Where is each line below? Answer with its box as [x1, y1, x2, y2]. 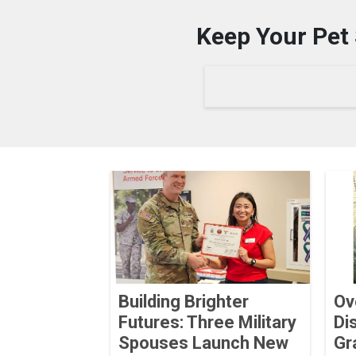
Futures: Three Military [118, 311, 296, 332]
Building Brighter [118, 291, 249, 311]
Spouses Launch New [118, 332, 288, 353]
